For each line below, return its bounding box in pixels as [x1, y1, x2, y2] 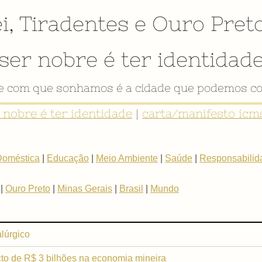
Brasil [119, 183, 143, 194]
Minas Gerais [57, 183, 112, 194]
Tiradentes [19, 12, 129, 36]
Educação [47, 153, 89, 163]
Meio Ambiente [96, 153, 158, 163]
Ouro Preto [5, 183, 50, 194]
